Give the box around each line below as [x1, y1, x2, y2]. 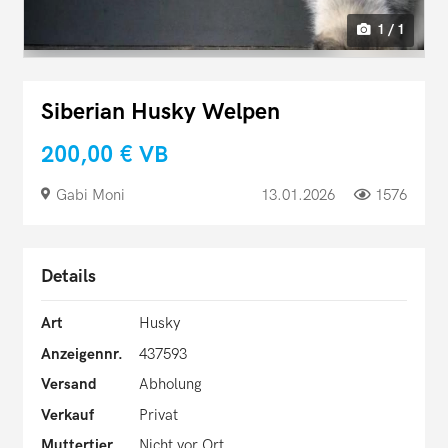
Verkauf [41, 405, 94, 424]
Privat [138, 405, 178, 424]
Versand [41, 375, 97, 394]
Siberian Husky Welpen [41, 98, 280, 126]
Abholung [138, 375, 202, 394]
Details [41, 266, 96, 287]
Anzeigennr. [41, 344, 123, 363]
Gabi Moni [56, 186, 125, 204]
